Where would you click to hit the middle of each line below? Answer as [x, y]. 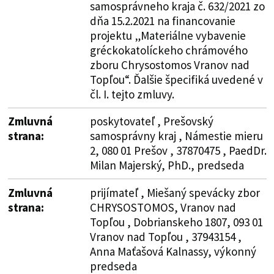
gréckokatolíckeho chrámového [168, 50]
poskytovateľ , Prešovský [151, 121]
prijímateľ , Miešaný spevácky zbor [175, 192]
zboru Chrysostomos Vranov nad [169, 65]
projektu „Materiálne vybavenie [168, 35]
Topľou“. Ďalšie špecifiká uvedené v [176, 79]
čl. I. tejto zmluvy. [132, 94]
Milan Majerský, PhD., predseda [167, 165]
